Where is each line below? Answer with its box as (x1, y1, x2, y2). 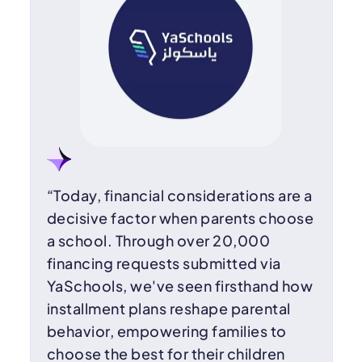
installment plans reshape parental (46, 299, 291, 318)
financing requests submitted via (46, 254, 281, 273)
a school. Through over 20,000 (46, 231, 270, 250)
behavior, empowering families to (46, 322, 287, 341)
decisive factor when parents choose (46, 208, 314, 228)
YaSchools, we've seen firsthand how (46, 276, 313, 296)
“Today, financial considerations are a (46, 186, 313, 205)
